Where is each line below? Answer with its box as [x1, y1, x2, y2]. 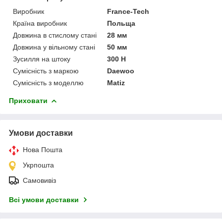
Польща [107, 19, 136, 27]
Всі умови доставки [9, 195, 79, 204]
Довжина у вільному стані [13, 43, 95, 51]
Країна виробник [13, 19, 67, 27]
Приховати [9, 96, 48, 105]
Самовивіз [23, 176, 56, 184]
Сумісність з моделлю [13, 78, 84, 87]
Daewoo [107, 66, 135, 75]
